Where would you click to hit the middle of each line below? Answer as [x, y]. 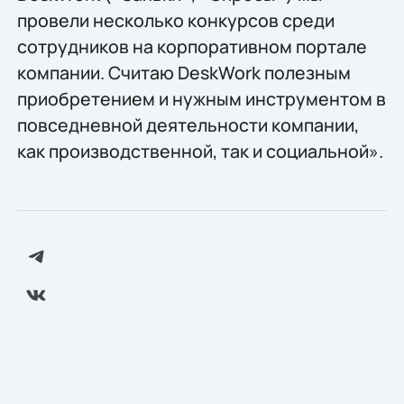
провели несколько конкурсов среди [175, 20]
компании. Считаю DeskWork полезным [184, 72]
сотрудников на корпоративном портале [192, 46]
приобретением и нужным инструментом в [201, 98]
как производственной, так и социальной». [200, 151]
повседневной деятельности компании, [188, 124]
